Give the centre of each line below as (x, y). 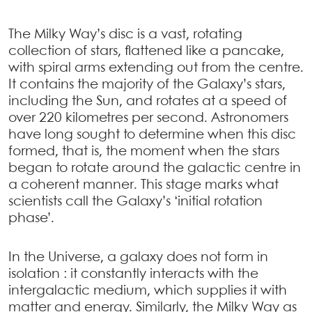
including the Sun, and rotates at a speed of (148, 101)
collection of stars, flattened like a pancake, (146, 51)
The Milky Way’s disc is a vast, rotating (125, 34)
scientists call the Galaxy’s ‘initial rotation (135, 202)
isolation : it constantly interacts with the (133, 274)
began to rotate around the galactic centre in (155, 168)
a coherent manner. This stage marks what (143, 185)
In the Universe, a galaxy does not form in (138, 257)
